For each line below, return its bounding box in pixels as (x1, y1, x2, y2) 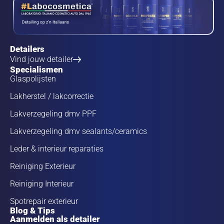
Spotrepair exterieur (10, 196, 78, 206)
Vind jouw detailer (10, 54, 73, 64)
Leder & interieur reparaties (10, 143, 103, 153)
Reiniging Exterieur (10, 161, 75, 171)
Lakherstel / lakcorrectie (10, 91, 93, 101)
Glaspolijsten (10, 73, 56, 83)
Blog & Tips (10, 205, 55, 215)
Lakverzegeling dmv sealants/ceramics (10, 126, 147, 136)
